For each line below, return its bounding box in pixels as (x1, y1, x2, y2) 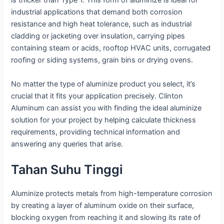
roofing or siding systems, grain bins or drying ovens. (11, 55, 193, 65)
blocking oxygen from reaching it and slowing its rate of (11, 213, 201, 222)
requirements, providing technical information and (11, 127, 180, 136)
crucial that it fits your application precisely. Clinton (11, 91, 183, 100)
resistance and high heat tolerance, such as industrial (11, 19, 192, 29)
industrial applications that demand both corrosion (11, 7, 183, 17)
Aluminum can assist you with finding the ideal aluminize (11, 103, 202, 112)
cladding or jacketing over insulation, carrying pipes (11, 31, 185, 41)
